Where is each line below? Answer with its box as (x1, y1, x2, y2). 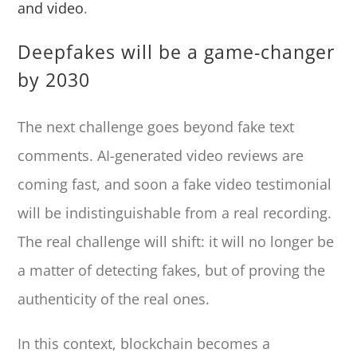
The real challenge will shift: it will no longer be (18, 231, 335, 251)
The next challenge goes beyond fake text (18, 116, 295, 136)
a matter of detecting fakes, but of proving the (18, 260, 326, 280)
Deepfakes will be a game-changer (18, 38, 335, 65)
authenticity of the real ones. (18, 288, 210, 308)
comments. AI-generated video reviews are (18, 145, 304, 165)
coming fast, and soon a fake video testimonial (18, 174, 332, 194)
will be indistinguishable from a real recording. (18, 202, 332, 222)
